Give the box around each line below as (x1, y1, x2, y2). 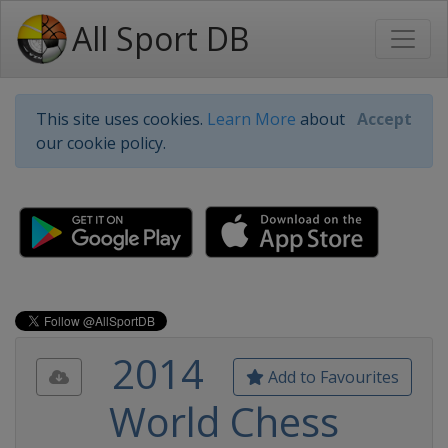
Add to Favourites (264, 366, 399, 388)
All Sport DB (72, 17, 249, 60)
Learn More (207, 108, 296, 130)
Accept (357, 108, 412, 130)
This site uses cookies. (36, 108, 207, 130)
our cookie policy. (36, 132, 166, 154)
